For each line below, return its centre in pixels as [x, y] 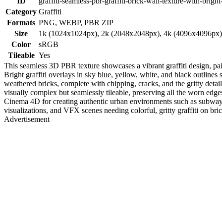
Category [21, 11]
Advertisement [27, 119]
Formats [21, 22]
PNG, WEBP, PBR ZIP [76, 22]
